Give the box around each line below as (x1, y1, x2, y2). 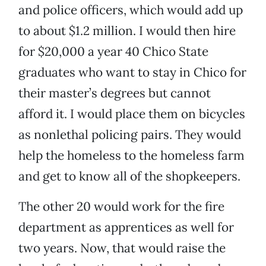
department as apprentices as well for (18, 219, 234, 236)
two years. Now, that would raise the (18, 240, 226, 256)
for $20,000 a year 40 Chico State (18, 43, 208, 60)
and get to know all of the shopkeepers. (18, 168, 240, 185)
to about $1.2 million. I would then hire (18, 23, 236, 39)
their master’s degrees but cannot (18, 85, 211, 102)
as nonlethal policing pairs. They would (18, 126, 241, 143)
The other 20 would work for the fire (18, 198, 224, 215)
